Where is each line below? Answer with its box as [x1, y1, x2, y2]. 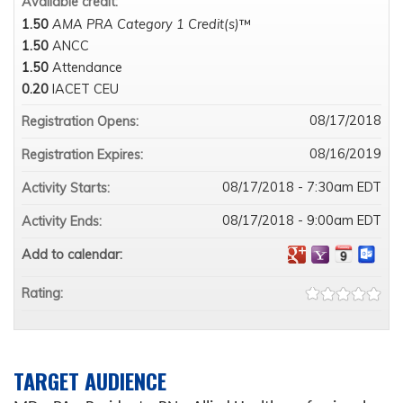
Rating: [22, 285, 67, 302]
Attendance [52, 59, 122, 76]
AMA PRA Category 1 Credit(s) [52, 16, 239, 33]
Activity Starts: [22, 180, 113, 197]
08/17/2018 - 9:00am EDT [222, 212, 381, 229]
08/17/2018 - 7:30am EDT [222, 179, 381, 196]
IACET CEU [52, 81, 119, 98]
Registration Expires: [22, 147, 147, 164]
